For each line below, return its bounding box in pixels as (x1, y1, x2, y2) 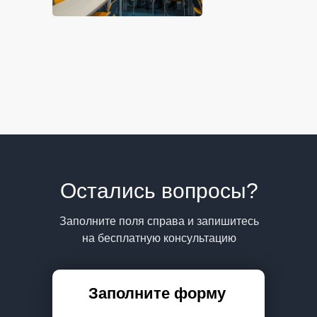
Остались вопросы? (59, 179, 258, 202)
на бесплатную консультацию (81, 232, 236, 244)
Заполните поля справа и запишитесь (59, 215, 259, 227)
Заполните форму (88, 284, 226, 302)
